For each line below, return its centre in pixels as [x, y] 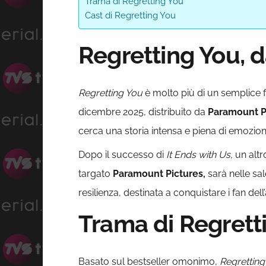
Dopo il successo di [122, 155]
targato [96, 174]
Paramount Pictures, [159, 174]
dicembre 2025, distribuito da [143, 112]
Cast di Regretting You [130, 16]
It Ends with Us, [199, 155]
